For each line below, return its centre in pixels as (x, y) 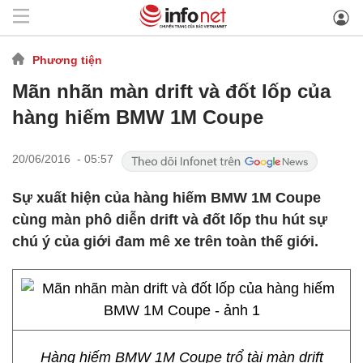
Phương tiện (67, 60)
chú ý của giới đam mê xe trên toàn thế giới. (165, 241)
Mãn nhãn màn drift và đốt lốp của (171, 91)
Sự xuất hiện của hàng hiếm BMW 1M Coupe (167, 198)
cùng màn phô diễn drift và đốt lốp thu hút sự (170, 220)
